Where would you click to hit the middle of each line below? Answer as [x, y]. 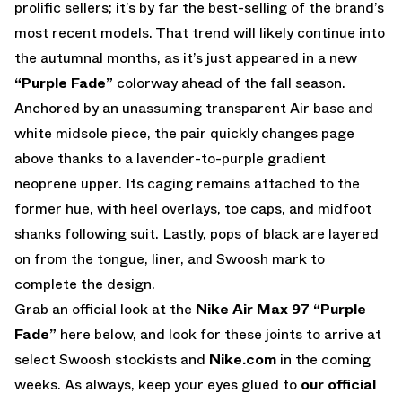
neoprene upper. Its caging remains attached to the [187, 183]
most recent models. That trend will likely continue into [200, 32]
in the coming [323, 359]
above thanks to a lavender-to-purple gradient [170, 158]
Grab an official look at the [105, 309]
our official [338, 384]
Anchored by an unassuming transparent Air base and [194, 108]
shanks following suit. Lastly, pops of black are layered [197, 233]
